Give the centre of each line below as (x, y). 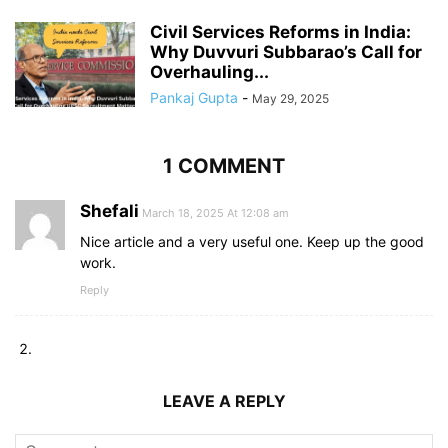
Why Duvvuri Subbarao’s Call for (286, 51)
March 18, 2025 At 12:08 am (215, 212)
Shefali (109, 210)
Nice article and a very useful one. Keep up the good (252, 241)
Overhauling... (209, 71)
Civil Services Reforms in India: (280, 31)
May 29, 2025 (290, 98)
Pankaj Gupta (194, 97)
